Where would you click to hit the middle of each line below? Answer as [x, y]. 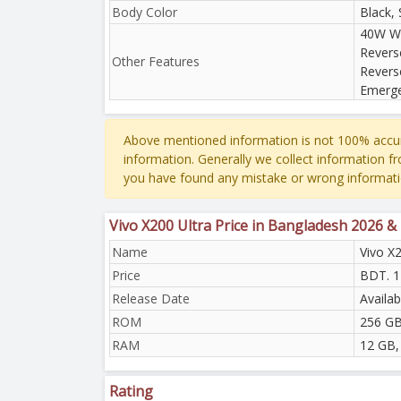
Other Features [156, 61]
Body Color [145, 12]
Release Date [151, 298]
